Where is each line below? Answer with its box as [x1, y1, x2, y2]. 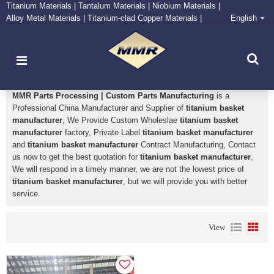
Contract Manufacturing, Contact [138, 140, 256, 149]
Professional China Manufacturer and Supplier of [12, 103, 186, 113]
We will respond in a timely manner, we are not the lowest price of [12, 165, 244, 174]
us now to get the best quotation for [12, 152, 140, 161]
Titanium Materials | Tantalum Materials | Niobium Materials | [6, 1, 220, 10]
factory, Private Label [62, 128, 143, 137]
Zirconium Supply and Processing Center [6, 26, 151, 35]
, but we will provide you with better [123, 177, 247, 186]
